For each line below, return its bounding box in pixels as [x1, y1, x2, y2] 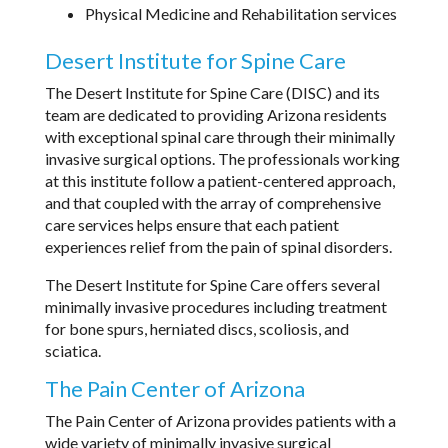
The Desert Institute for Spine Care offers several [44, 274, 380, 294]
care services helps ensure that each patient [44, 214, 339, 234]
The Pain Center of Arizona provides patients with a [44, 410, 396, 430]
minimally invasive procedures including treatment [44, 296, 387, 316]
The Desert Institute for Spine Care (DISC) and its [44, 82, 380, 102]
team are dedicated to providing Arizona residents [44, 104, 387, 124]
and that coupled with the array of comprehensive [44, 192, 381, 212]
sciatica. [44, 340, 101, 360]
